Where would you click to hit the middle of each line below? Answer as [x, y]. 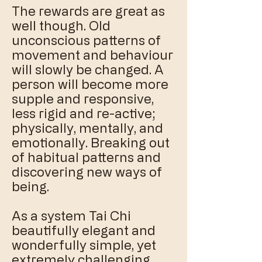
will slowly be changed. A [88, 69]
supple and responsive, [83, 99]
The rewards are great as [88, 11]
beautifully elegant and [84, 230]
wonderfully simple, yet [84, 245]
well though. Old [61, 25]
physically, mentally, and [87, 128]
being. [30, 186]
